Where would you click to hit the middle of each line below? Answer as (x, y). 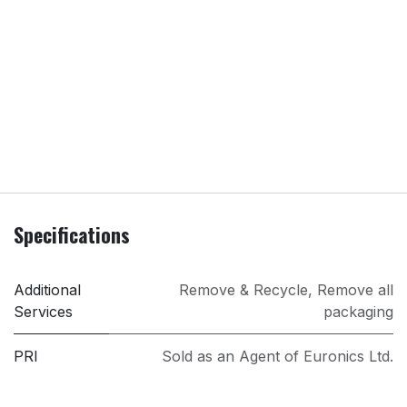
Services (43, 312)
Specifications (72, 235)
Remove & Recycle (243, 290)
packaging (358, 312)
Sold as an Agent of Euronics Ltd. (278, 357)
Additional (47, 290)
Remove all (355, 290)
